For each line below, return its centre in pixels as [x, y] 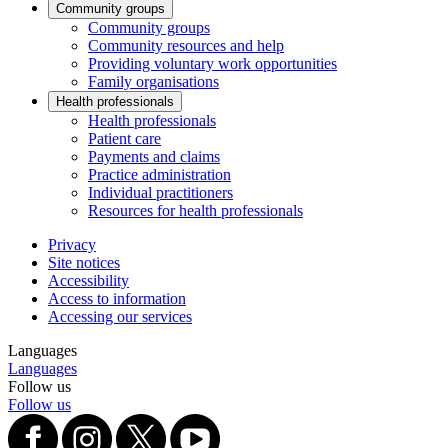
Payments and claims [154, 156]
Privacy [72, 244]
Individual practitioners [160, 192]
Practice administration [159, 174]
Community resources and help [186, 45]
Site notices [84, 262]
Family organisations [153, 81]
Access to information [117, 298]
